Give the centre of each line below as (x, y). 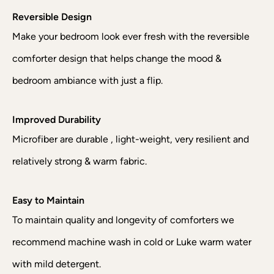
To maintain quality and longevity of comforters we (123, 220)
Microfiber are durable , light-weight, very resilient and (131, 139)
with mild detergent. (57, 264)
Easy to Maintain (48, 201)
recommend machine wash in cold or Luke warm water (132, 242)
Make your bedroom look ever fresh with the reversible (131, 37)
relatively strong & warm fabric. (80, 161)
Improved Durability (57, 120)
